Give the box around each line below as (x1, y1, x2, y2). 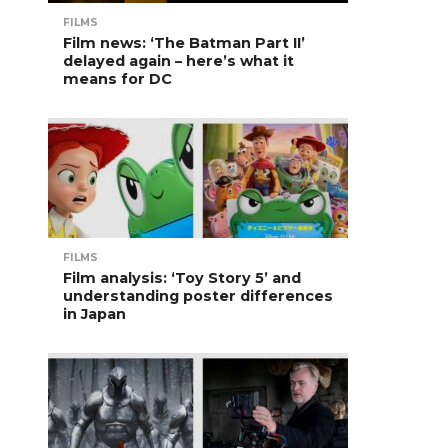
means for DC (63, 70, 172, 88)
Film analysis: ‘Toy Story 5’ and (63, 269, 301, 287)
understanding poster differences (63, 287, 333, 305)
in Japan (63, 305, 126, 323)
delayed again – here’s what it (63, 52, 294, 70)
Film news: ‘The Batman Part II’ (63, 34, 305, 52)
